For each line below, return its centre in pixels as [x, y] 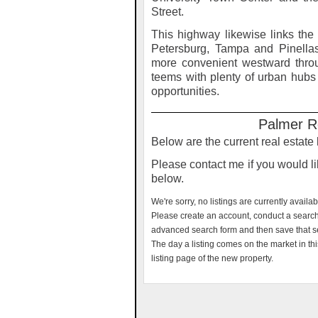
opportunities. [185, 91]
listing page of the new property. [212, 258]
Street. [168, 12]
